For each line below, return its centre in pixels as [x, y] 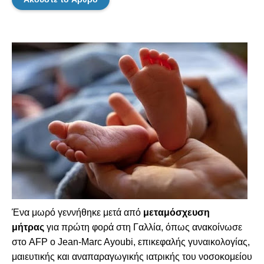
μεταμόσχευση [176, 212]
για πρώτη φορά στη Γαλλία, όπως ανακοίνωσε [143, 227]
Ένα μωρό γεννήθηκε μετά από [77, 212]
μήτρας [28, 227]
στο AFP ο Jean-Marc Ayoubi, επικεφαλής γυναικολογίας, [131, 242]
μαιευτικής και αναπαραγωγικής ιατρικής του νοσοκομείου [132, 257]
